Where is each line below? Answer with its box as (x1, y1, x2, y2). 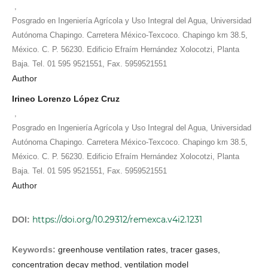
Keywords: (12, 244, 58, 254)
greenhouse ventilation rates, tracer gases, (58, 244, 220, 254)
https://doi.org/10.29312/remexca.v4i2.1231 (32, 214, 202, 225)
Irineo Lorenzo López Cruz (12, 93, 120, 103)
